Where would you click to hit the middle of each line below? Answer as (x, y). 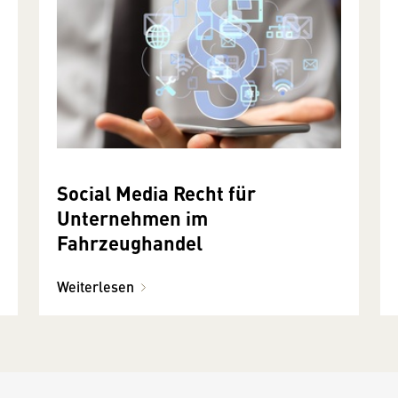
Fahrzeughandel (130, 243)
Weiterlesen (96, 287)
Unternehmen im (132, 218)
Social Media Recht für (156, 193)
